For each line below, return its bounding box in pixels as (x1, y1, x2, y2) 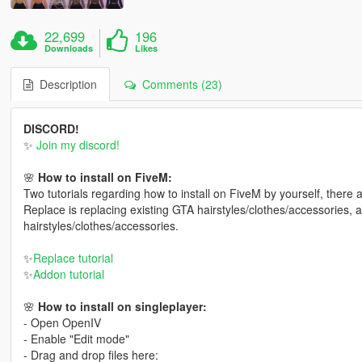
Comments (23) (135, 75, 222, 92)
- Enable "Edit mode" (23, 330, 129, 347)
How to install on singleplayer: (37, 297, 207, 314)
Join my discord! (32, 136, 120, 153)
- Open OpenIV (23, 314, 101, 330)
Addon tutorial (32, 265, 104, 282)
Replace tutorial (32, 249, 113, 266)
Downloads (44, 41, 94, 54)
